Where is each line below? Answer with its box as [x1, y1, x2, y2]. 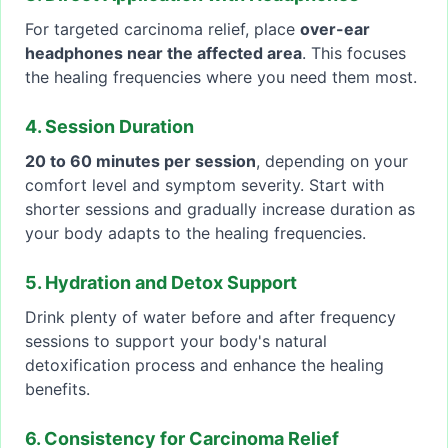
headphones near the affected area [25, 43, 302, 64]
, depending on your [256, 151, 408, 172]
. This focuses [302, 43, 406, 64]
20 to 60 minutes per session [25, 151, 256, 172]
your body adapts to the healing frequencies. [25, 223, 366, 244]
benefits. [25, 379, 90, 400]
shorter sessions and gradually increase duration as [25, 199, 415, 220]
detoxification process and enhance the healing [25, 355, 384, 376]
